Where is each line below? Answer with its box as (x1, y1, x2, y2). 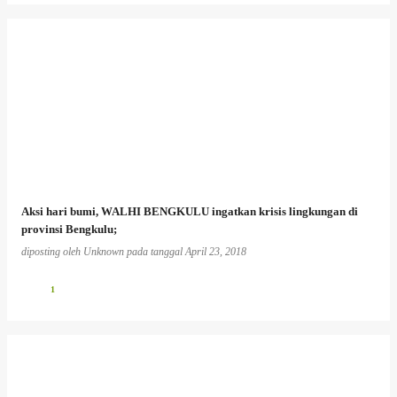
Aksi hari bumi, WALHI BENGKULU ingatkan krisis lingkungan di (21, 205, 358, 218)
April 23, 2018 (185, 245, 246, 258)
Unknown (83, 245, 124, 258)
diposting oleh (21, 245, 83, 258)
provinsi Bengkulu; (21, 222, 117, 236)
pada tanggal (127, 245, 185, 258)
